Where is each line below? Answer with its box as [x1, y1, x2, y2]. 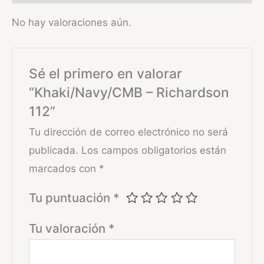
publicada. [29, 144, 79, 156]
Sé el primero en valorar [29, 65, 183, 82]
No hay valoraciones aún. [12, 16, 131, 28]
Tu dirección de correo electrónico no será [29, 126, 229, 138]
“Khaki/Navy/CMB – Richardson [29, 84, 230, 101]
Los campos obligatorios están [81, 144, 227, 156]
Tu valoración [29, 220, 109, 236]
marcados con [29, 162, 100, 174]
